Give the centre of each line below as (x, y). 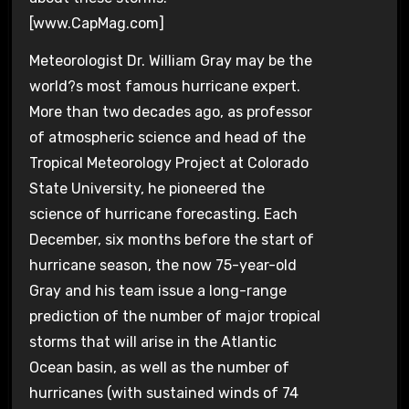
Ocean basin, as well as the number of (159, 367)
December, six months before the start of (171, 239)
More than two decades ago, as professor (170, 111)
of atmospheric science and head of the (167, 137)
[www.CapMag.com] (96, 23)
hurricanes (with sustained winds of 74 (163, 393)
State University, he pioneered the (147, 188)
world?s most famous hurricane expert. (164, 86)
